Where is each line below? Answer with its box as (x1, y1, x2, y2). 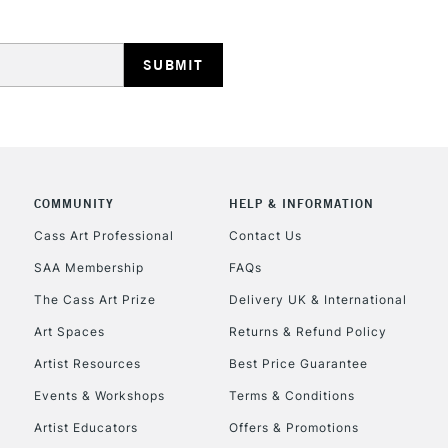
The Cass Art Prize (33, 292, 156, 308)
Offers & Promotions (228, 419, 359, 435)
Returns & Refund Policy (228, 324, 387, 340)
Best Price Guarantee (228, 356, 368, 372)
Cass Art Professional (33, 228, 174, 244)
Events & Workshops (33, 387, 165, 403)
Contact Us (228, 228, 302, 244)
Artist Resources (33, 356, 141, 372)
